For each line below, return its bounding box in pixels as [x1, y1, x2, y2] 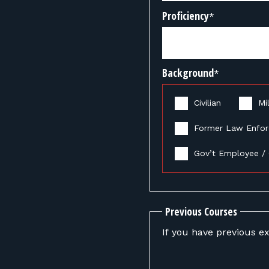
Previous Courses [165, 204, 237, 219]
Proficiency [162, 8, 209, 23]
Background [162, 65, 214, 80]
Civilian [194, 98, 221, 107]
